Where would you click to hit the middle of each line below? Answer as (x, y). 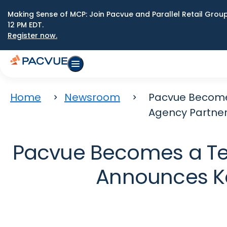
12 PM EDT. (26, 25)
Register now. (32, 35)
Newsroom (92, 97)
